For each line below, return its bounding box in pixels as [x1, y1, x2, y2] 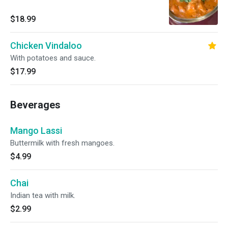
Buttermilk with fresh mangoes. [10, 138, 115, 148]
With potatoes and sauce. [10, 53, 96, 63]
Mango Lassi [10, 125, 62, 136]
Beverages [10, 99, 61, 111]
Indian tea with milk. [10, 191, 75, 200]
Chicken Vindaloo [10, 40, 82, 51]
